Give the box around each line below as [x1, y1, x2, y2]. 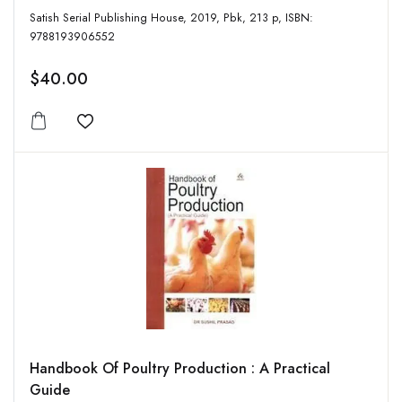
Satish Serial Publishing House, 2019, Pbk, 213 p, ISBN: [30, 10, 190, 27]
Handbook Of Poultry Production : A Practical [30, 358, 330, 380]
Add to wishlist [83, 120, 183, 144]
